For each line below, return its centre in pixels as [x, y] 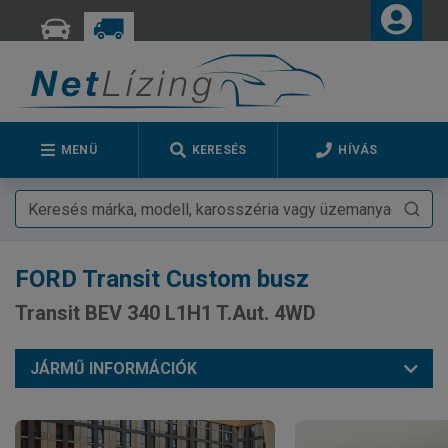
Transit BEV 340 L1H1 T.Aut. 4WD [165, 313]
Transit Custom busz [193, 279]
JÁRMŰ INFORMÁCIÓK [113, 368]
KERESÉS [219, 150]
